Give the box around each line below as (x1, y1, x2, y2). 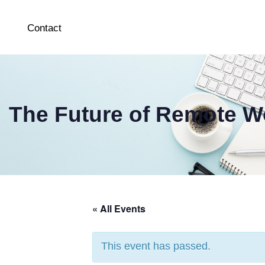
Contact (27, 22, 62, 34)
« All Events (92, 201, 146, 215)
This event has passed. (101, 240, 211, 252)
